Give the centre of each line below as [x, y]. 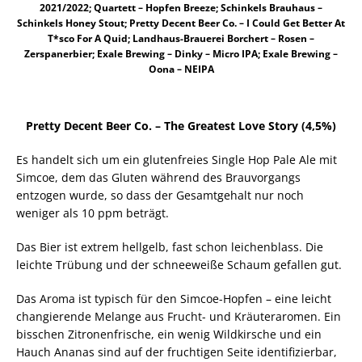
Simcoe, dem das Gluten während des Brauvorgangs [158, 177]
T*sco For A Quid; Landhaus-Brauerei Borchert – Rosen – [181, 38]
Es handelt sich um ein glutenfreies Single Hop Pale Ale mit [177, 159]
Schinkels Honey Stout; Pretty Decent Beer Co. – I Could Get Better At [181, 23]
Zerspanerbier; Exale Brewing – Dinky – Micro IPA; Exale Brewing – [181, 53]
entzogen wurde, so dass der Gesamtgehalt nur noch [160, 195]
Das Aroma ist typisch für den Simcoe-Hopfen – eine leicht [174, 298]
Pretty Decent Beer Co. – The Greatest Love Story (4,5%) [181, 125]
